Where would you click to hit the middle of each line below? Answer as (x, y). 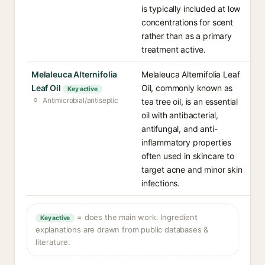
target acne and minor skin (192, 169)
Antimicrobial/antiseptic (80, 100)
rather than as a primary (187, 36)
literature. (53, 242)
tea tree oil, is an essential (190, 101)
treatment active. (174, 49)
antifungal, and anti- (180, 129)
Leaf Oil (46, 88)
